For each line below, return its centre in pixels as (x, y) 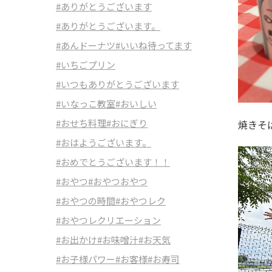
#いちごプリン (86, 65)
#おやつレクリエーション (108, 220)
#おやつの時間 (86, 201)
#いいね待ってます (154, 45)
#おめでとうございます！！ (113, 162)
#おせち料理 (81, 123)
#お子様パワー (86, 259)
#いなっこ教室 (86, 104)
